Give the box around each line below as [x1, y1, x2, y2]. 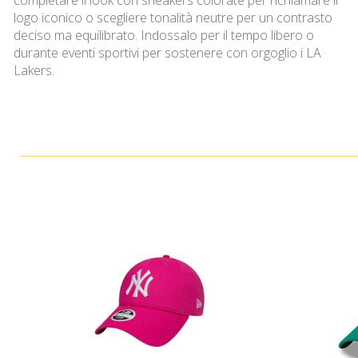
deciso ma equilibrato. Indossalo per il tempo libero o [14, 26, 314, 44]
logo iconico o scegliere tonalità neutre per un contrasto [14, 9, 332, 26]
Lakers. [14, 62, 54, 79]
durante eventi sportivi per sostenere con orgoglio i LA [14, 44, 321, 62]
